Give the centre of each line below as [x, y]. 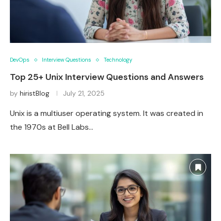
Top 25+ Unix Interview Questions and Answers [107, 77]
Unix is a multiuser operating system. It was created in [107, 113]
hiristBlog [35, 93]
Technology [118, 60]
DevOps [20, 60]
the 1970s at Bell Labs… [52, 127]
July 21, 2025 [84, 93]
